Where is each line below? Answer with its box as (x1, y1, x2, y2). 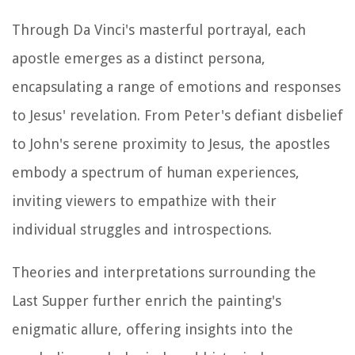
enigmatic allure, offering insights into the (12, 320, 293, 338)
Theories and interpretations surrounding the (12, 263, 316, 281)
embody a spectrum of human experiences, (12, 163, 300, 181)
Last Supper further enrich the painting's (12, 292, 281, 309)
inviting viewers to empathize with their (12, 192, 277, 209)
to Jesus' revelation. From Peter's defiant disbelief (12, 106, 343, 124)
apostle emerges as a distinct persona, (12, 49, 265, 67)
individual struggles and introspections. (12, 220, 272, 238)
